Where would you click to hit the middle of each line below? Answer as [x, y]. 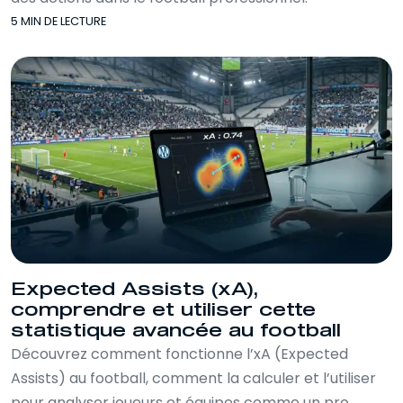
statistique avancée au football [176, 331]
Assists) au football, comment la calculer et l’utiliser [193, 378]
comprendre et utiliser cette [163, 310]
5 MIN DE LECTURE [58, 21]
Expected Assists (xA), [134, 290]
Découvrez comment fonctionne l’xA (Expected [179, 354]
